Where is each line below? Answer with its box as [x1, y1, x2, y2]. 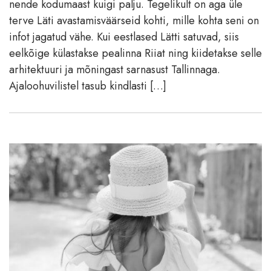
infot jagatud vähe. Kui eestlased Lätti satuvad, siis [9, 29, 239, 45]
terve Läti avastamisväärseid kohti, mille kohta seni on [9, 13, 259, 29]
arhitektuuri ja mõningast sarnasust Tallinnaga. [9, 62, 220, 78]
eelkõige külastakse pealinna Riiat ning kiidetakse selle [9, 45, 262, 62]
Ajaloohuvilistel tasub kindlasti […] [9, 78, 166, 94]
